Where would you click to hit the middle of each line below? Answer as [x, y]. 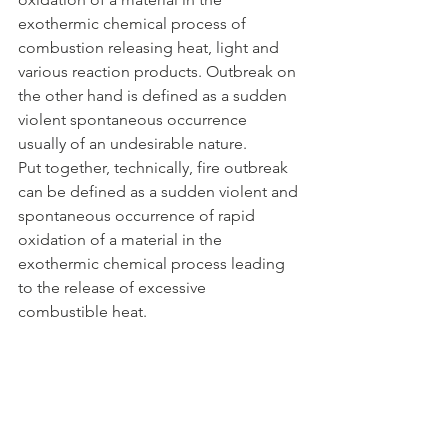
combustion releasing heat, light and [150, 47]
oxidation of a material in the [122, 239]
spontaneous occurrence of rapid [138, 215]
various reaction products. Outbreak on [159, 71]
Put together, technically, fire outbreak [155, 167]
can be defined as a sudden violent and [160, 191]
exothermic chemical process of [134, 23]
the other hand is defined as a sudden [154, 95]
